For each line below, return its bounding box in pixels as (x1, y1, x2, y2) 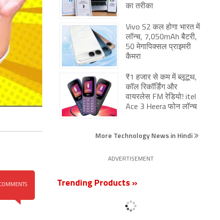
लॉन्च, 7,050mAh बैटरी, (126, 33, 197, 41)
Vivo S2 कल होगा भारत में (126, 24, 200, 31)
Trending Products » (57, 179, 137, 188)
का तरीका (126, 2, 153, 10)
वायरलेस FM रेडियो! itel (126, 93, 196, 101)
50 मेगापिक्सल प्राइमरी (126, 43, 191, 51)
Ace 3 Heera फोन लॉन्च (126, 103, 197, 111)
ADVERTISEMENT (108, 156, 154, 162)
